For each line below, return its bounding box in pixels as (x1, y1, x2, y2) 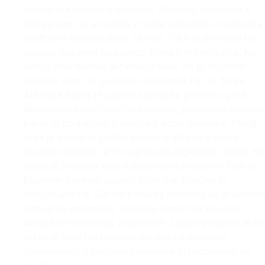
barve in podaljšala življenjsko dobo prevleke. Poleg (24, 117, 257, 130)
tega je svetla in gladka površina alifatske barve (24, 131, 238, 144)
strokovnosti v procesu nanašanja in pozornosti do (24, 245, 251, 257)
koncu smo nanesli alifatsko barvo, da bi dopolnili (24, 60, 246, 73)
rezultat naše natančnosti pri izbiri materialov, (24, 231, 228, 243)
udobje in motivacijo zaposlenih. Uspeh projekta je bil (24, 216, 264, 229)
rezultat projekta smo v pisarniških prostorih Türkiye (24, 160, 258, 172)
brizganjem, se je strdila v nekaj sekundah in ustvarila (24, 18, 262, 30)
